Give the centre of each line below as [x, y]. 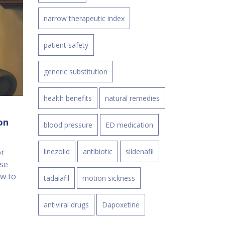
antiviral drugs [66, 205]
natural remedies [132, 98]
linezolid [57, 151]
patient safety [66, 45]
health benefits [68, 98]
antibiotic [98, 151]
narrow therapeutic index [84, 18]
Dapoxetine [121, 205]
